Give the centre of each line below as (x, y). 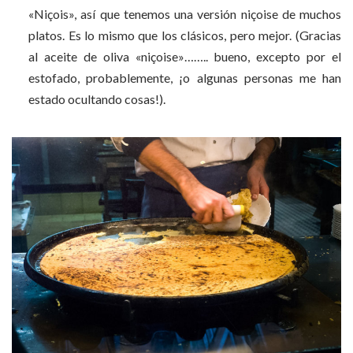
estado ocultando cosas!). (97, 98)
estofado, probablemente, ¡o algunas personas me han (185, 77)
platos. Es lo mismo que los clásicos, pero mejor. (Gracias (185, 35)
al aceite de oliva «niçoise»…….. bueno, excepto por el (185, 56)
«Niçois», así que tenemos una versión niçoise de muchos (185, 13)
